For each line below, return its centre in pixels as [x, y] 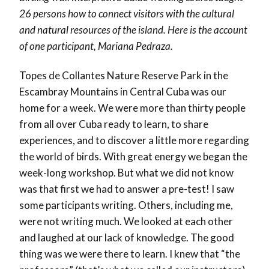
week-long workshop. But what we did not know [126, 173]
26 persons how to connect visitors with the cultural [127, 14]
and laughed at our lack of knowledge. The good [127, 238]
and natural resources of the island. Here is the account [133, 30]
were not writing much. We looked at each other [126, 222]
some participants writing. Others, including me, [126, 205]
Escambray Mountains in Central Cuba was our [123, 92]
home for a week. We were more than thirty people [132, 108]
